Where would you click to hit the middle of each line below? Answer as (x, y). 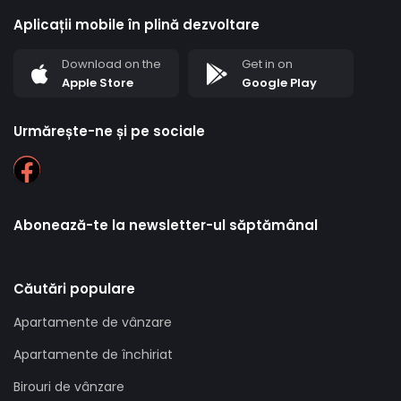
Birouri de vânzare (69, 386)
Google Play (279, 82)
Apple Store (98, 82)
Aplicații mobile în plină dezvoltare (137, 24)
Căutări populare (74, 288)
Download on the (111, 64)
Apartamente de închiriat (93, 354)
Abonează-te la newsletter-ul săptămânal (166, 225)
